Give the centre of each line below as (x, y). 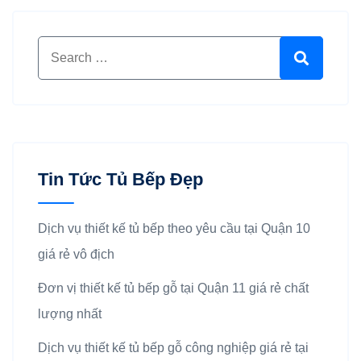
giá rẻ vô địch (76, 254)
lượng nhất (70, 313)
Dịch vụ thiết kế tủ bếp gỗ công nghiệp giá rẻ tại (173, 347)
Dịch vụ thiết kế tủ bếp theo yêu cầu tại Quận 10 (174, 228)
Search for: (68, 48)
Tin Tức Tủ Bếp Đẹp (120, 179)
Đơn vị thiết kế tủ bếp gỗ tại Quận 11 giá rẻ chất (173, 288)
